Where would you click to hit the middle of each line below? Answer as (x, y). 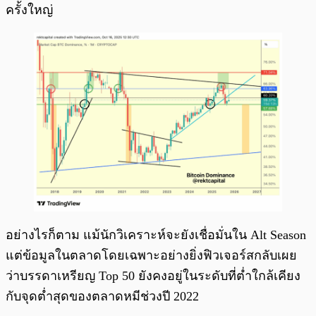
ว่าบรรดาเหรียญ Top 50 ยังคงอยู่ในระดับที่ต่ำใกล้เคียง (153, 276)
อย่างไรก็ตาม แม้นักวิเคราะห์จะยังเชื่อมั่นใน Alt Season (156, 235)
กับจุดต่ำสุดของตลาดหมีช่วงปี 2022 (102, 297)
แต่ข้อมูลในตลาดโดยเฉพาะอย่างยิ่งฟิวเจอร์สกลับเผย (151, 256)
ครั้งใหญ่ (29, 10)
